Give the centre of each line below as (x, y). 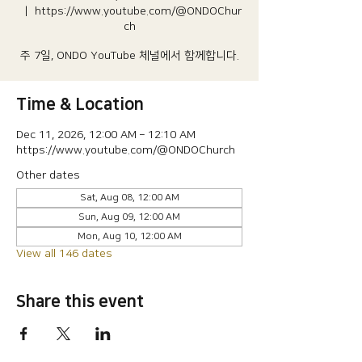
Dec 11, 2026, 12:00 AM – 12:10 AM (106, 135)
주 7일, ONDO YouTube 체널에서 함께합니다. (129, 56)
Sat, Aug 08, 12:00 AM (129, 198)
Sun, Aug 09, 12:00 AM (129, 217)
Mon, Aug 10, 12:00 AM (129, 236)
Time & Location (80, 104)
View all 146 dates (64, 254)
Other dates (48, 175)
